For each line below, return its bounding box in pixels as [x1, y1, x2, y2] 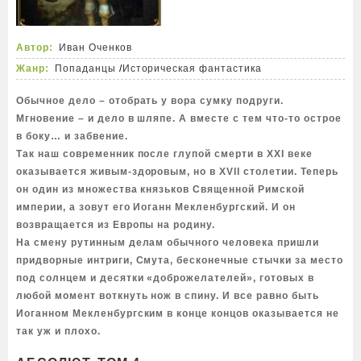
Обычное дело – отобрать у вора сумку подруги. [16, 95, 284, 106]
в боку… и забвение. [16, 131, 128, 142]
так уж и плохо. [16, 326, 101, 337]
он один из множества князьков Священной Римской [16, 184, 305, 195]
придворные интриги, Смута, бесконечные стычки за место [16, 255, 343, 266]
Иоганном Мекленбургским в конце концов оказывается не [16, 308, 339, 319]
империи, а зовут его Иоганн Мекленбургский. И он [16, 201, 296, 213]
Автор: [16, 42, 53, 53]
